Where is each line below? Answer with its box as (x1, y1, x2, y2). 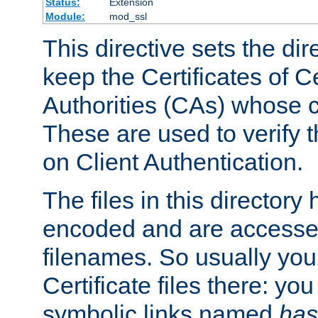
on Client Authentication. (43, 148, 303, 175)
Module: (45, 10, 85, 22)
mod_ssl (109, 10, 147, 22)
